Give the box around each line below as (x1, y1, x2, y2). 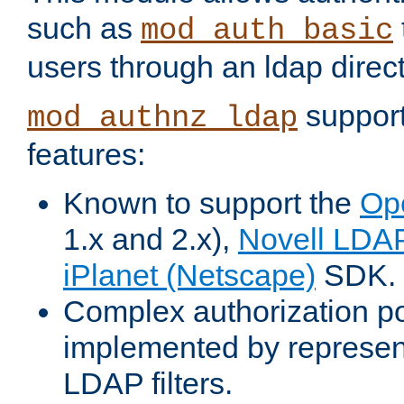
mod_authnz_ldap (27, 101, 298, 136)
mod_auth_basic (141, 14, 393, 49)
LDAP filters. (63, 366, 233, 401)
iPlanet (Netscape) (63, 258, 316, 293)
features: (27, 137, 145, 172)
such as (27, 11, 141, 46)
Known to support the (63, 186, 360, 221)
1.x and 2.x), (63, 222, 238, 257)
